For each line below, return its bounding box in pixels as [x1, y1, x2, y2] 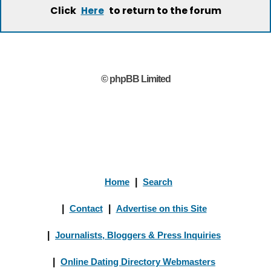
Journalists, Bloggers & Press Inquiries [55, 230, 221, 240]
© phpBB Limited [100, 74, 171, 84]
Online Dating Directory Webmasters [60, 256, 215, 267]
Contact [69, 203, 103, 214]
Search [143, 177, 172, 187]
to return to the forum [106, 4, 221, 18]
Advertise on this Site [116, 203, 207, 214]
